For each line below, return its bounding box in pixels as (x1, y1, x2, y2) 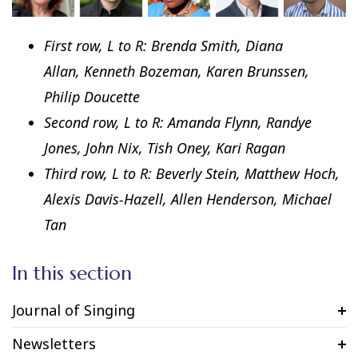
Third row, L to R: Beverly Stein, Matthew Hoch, (44, 164, 340, 184)
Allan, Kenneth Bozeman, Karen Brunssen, (44, 62, 309, 82)
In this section (12, 261, 132, 286)
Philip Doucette (44, 87, 140, 107)
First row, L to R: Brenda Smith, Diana (44, 36, 283, 56)
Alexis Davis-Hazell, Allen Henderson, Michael (44, 189, 332, 209)
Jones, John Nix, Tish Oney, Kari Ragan (44, 138, 285, 158)
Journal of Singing (12, 300, 135, 320)
